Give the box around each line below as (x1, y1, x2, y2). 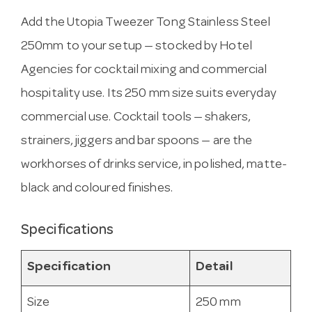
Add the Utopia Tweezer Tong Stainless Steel (21, 16, 271, 30)
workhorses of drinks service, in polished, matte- (21, 158, 287, 172)
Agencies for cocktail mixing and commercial (21, 63, 267, 77)
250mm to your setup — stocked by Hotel (21, 40, 252, 54)
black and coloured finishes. (21, 182, 173, 196)
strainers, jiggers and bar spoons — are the (21, 134, 253, 148)
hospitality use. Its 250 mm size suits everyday (21, 87, 276, 101)
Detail (196, 261, 233, 275)
